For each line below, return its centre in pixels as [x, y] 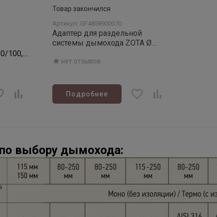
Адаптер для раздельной [97, 33]
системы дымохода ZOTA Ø [102, 43]
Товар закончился [82, 9]
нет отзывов [81, 61]
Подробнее [87, 94]
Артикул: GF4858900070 [87, 23]
